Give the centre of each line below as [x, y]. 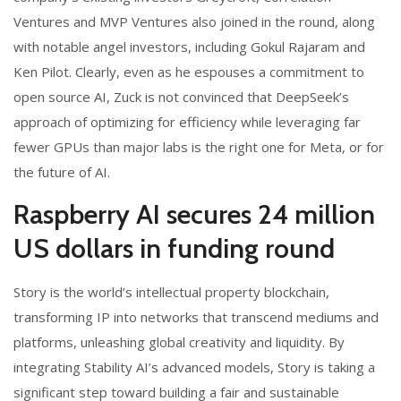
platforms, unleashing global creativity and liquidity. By [179, 341]
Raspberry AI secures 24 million [194, 214]
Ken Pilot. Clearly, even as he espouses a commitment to [189, 71]
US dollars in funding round [174, 248]
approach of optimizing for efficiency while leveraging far [187, 121]
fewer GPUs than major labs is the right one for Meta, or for [199, 146]
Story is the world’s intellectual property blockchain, [171, 291]
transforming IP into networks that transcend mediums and [196, 316]
